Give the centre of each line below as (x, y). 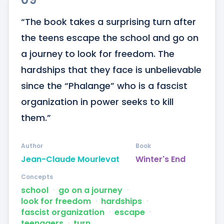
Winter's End (160, 159)
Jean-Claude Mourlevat (70, 159)
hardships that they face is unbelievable (111, 70)
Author (32, 146)
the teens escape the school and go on (109, 38)
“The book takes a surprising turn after (108, 22)
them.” (36, 118)
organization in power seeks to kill (97, 102)
